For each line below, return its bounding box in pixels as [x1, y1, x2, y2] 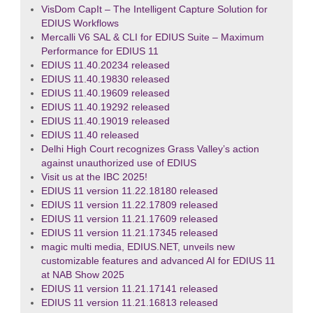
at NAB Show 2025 [41, 270, 124, 281]
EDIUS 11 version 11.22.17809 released [41, 200, 218, 211]
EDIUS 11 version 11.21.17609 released [41, 214, 218, 225]
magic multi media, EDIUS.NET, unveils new [41, 242, 235, 253]
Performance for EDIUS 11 [41, 46, 159, 57]
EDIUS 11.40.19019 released [41, 116, 170, 127]
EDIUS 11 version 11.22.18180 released [41, 186, 218, 197]
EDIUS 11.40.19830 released [41, 74, 170, 85]
